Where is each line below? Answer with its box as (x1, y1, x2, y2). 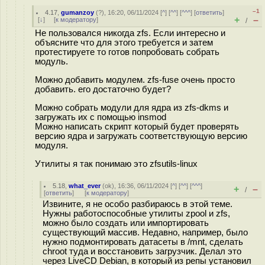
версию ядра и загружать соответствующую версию (35, 131, 247, 141)
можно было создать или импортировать (43, 218, 209, 228)
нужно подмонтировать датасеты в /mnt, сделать (43, 237, 243, 247)
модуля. (35, 140, 68, 150)
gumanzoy (61, 9, 95, 16)
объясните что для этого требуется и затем (35, 38, 213, 47)
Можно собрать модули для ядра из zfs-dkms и (35, 102, 228, 112)
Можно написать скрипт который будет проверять (35, 121, 239, 131)
